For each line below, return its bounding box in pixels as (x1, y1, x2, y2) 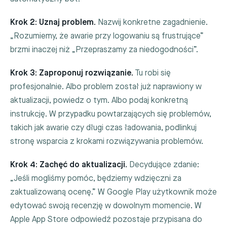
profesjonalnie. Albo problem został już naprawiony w (10, 82, 202, 92)
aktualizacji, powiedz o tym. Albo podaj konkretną (10, 96, 188, 106)
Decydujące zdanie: (127, 160, 199, 170)
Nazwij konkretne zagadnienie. (96, 17, 208, 27)
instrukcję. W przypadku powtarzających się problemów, (10, 109, 211, 120)
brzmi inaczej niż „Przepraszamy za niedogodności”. (10, 45, 198, 55)
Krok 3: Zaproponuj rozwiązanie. (10, 68, 133, 79)
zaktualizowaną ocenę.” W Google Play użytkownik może (10, 187, 217, 198)
